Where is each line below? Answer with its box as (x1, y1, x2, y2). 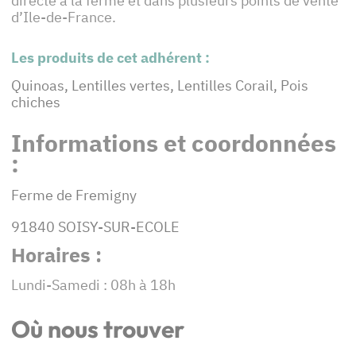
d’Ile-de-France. (11, 8, 116, 27)
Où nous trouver (11, 314, 184, 345)
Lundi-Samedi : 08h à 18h (11, 276, 176, 295)
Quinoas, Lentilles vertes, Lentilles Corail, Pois (11, 76, 308, 95)
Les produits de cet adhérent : (11, 48, 213, 68)
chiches (11, 93, 60, 112)
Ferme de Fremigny (11, 186, 137, 205)
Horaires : (11, 242, 102, 269)
